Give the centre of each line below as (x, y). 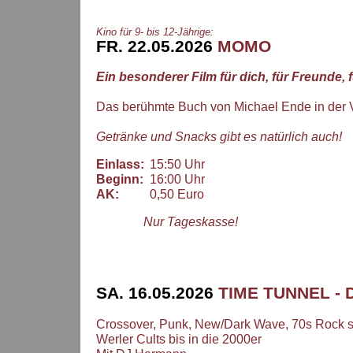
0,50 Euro (174, 195)
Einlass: (120, 165)
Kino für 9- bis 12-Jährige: (155, 32)
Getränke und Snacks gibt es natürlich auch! (219, 137)
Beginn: (120, 180)
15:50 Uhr (174, 165)
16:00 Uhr (174, 180)
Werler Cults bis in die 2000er (179, 340)
